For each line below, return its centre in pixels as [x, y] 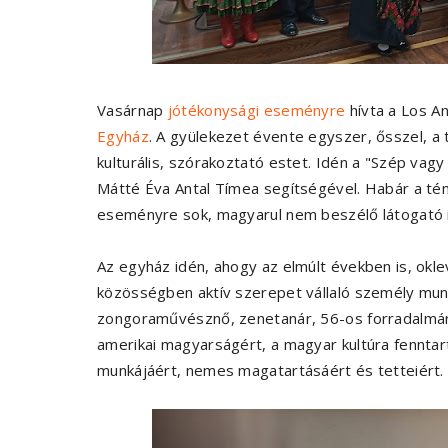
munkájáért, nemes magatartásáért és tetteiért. [270, 370]
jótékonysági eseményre [256, 110]
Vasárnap [132, 110]
